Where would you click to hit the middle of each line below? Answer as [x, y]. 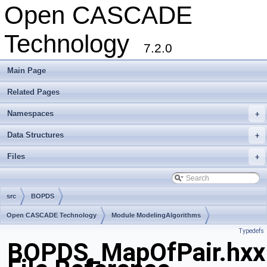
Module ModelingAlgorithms [156, 215]
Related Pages [33, 92]
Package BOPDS [89, 234]
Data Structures [35, 135]
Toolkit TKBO [28, 234]
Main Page [27, 71]
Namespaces [30, 114]
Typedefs [251, 231]
